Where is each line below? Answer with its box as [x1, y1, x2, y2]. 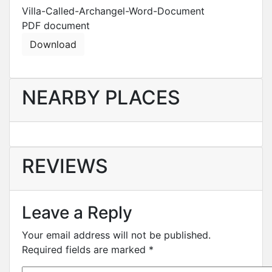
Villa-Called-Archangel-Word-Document [22, 5, 205, 17]
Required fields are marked [22, 243, 149, 256]
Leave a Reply [22, 202, 132, 223]
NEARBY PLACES [22, 86, 180, 109]
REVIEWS [22, 154, 108, 178]
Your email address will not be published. [22, 229, 211, 241]
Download [30, 38, 76, 50]
